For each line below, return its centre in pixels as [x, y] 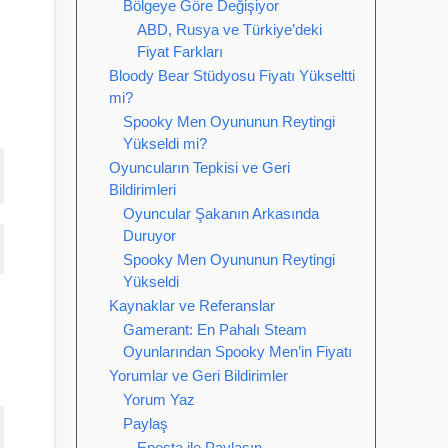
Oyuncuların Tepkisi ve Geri [199, 167]
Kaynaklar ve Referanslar [192, 305]
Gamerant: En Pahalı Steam [215, 329]
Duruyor [149, 235]
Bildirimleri [142, 189]
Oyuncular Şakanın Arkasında [221, 213]
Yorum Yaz [159, 399]
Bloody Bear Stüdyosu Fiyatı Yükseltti [232, 75]
